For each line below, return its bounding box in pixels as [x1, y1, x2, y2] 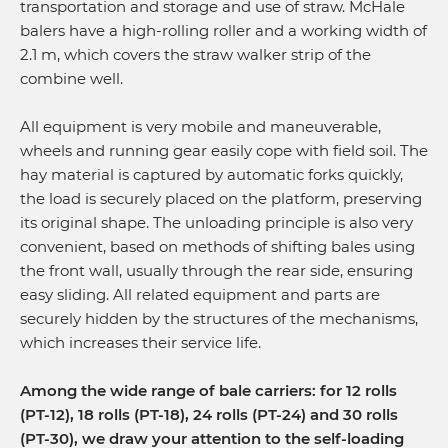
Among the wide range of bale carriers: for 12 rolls [20, 381, 397, 400]
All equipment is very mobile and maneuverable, [20, 117, 381, 136]
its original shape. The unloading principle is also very [20, 213, 413, 232]
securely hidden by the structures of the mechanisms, [20, 309, 418, 328]
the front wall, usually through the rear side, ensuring [20, 261, 413, 280]
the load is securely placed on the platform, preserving [20, 189, 422, 208]
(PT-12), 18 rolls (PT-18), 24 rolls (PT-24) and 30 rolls [20, 405, 398, 424]
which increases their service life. [20, 333, 261, 352]
